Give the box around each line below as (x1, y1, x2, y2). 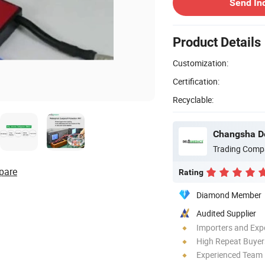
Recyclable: (173, 93, 214, 105)
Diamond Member (196, 189, 261, 201)
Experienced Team (196, 248, 263, 260)
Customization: (173, 57, 228, 69)
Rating (179, 167, 203, 177)
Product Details (173, 34, 261, 50)
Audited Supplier (196, 207, 256, 219)
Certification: (173, 75, 219, 87)
